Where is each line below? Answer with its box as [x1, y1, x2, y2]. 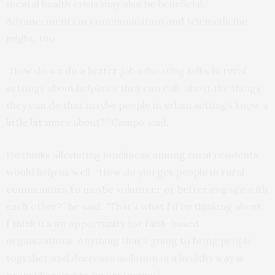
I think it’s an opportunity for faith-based [6, 217, 199, 230]
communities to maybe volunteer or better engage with [6, 183, 268, 196]
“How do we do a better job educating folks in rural [6, 64, 246, 77]
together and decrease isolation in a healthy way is [6, 252, 244, 265]
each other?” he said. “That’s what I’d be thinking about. [6, 200, 264, 213]
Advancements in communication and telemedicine [6, 15, 247, 28]
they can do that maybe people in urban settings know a [6, 99, 268, 112]
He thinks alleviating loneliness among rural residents [6, 149, 258, 161]
